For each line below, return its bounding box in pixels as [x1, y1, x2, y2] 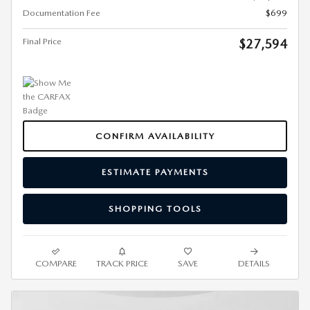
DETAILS [238, 258, 271, 269]
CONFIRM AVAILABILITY [95, 130, 215, 141]
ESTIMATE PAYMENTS [101, 167, 209, 178]
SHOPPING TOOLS [108, 203, 202, 214]
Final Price [23, 36, 62, 47]
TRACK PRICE [95, 258, 148, 269]
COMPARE [35, 258, 77, 269]
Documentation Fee [23, 8, 100, 19]
